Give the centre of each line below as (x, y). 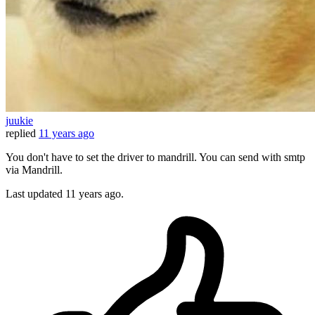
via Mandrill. (34, 170)
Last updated (36, 194)
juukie (19, 121)
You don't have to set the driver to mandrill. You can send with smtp (155, 157)
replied (21, 134)
